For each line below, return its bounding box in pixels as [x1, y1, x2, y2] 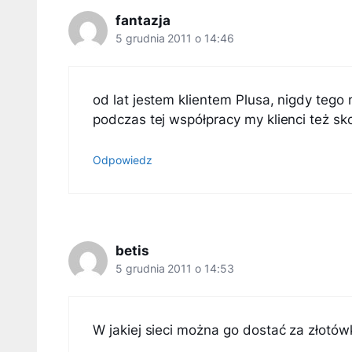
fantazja [115, 12, 170, 28]
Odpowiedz [93, 152, 152, 167]
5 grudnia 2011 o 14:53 [115, 262, 234, 275]
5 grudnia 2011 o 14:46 [115, 31, 234, 45]
